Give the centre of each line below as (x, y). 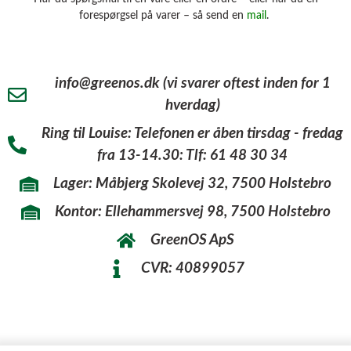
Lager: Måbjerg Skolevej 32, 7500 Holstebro (192, 183)
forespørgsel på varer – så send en (163, 16)
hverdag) (192, 105)
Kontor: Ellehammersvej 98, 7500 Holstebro (192, 212)
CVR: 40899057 (192, 268)
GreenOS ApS (192, 240)
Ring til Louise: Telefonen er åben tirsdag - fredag (192, 133)
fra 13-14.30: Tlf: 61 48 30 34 (192, 155)
